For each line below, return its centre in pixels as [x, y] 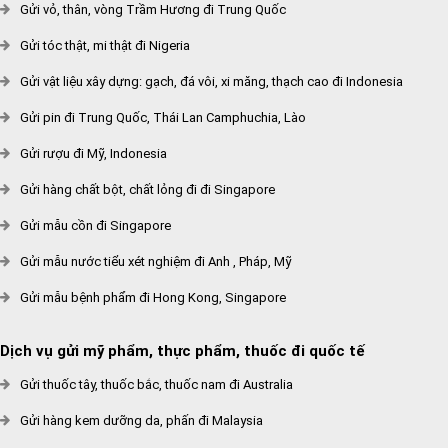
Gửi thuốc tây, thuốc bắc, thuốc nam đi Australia [156, 384]
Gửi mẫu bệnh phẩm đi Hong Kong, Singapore [153, 297]
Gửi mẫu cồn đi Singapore [95, 225]
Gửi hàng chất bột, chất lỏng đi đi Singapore [147, 189]
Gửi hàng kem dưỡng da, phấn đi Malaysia [141, 420]
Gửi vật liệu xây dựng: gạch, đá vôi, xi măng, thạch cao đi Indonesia [211, 81]
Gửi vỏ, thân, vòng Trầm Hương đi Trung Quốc [153, 9]
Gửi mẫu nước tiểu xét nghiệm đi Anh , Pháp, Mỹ [156, 261]
